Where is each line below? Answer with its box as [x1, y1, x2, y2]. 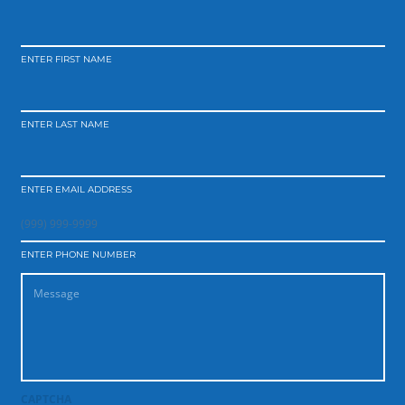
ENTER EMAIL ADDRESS [20, 184, 132, 194]
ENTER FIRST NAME [20, 53, 112, 64]
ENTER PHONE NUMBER [20, 249, 136, 259]
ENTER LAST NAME [20, 118, 109, 129]
